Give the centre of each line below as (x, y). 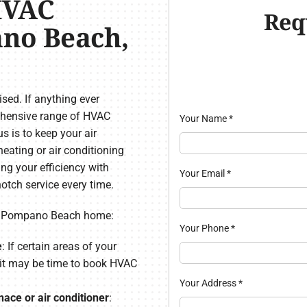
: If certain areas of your (59, 246)
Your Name (204, 119)
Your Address (209, 283)
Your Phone (205, 229)
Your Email (203, 174)
